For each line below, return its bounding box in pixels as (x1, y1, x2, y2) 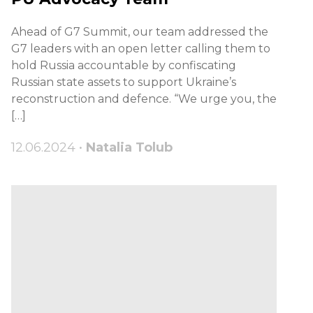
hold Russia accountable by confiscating (11, 59, 236, 73)
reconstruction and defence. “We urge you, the (11, 92, 277, 106)
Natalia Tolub (86, 140, 173, 156)
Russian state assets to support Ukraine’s (11, 75, 236, 89)
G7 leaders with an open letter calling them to (11, 42, 270, 56)
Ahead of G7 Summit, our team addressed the (11, 25, 268, 39)
